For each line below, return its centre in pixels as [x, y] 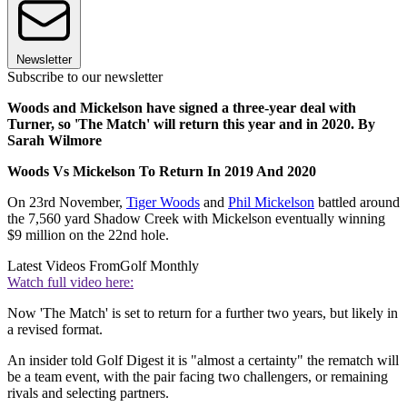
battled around [357, 203]
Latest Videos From [64, 266]
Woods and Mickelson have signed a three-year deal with [182, 108]
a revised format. [55, 330]
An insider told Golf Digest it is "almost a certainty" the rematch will [203, 361]
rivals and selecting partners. [88, 393]
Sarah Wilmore [55, 141]
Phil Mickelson [271, 203]
